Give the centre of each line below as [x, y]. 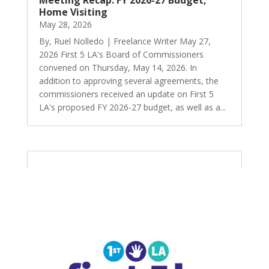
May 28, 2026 [65, 25]
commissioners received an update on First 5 [126, 94]
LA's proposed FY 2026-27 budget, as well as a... [132, 107]
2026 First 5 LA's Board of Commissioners [121, 55]
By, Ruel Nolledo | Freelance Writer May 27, [125, 41]
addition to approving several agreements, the [128, 81]
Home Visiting [73, 12]
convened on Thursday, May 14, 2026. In [118, 68]
